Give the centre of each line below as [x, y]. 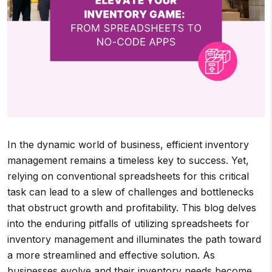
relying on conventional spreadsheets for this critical [128, 176]
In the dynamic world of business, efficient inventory [128, 144]
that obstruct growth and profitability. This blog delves [132, 208]
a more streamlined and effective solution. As [111, 255]
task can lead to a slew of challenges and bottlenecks [131, 192]
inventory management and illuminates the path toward [134, 239]
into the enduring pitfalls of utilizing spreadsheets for [128, 223]
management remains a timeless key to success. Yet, [128, 160]
